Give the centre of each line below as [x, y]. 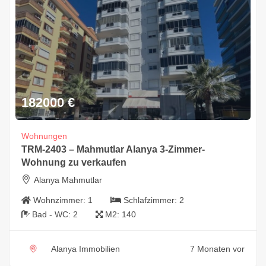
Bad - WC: [53, 214]
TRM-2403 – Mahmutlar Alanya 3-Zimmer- [113, 149]
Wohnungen [44, 136]
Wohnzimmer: [61, 200]
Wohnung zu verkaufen [74, 162]
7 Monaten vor [217, 248]
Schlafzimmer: [151, 200]
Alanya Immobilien [85, 248]
